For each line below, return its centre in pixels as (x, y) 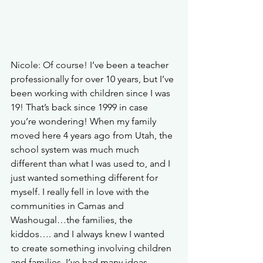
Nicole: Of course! (49, 65)
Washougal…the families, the (73, 220)
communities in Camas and (68, 205)
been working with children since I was (92, 93)
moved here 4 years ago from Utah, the (93, 135)
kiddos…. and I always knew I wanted (89, 234)
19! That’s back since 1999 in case (80, 107)
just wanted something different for (85, 177)
